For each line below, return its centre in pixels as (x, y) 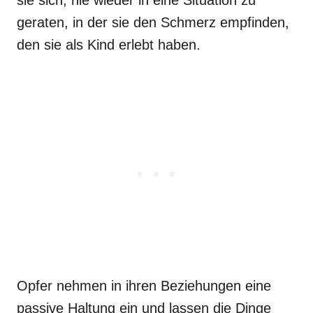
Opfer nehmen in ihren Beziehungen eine (144, 285)
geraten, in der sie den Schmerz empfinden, (153, 22)
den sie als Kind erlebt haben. (109, 44)
